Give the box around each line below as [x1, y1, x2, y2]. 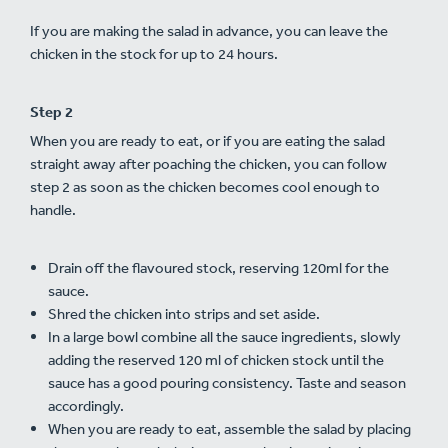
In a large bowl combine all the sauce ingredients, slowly [48, 327, 401, 347]
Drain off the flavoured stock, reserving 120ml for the [48, 258, 389, 278]
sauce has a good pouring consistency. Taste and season [48, 373, 406, 393]
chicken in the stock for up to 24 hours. [30, 44, 278, 64]
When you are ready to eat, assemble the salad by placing [48, 419, 411, 439]
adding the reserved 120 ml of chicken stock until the [48, 350, 384, 370]
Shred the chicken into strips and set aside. [48, 304, 320, 324]
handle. [30, 200, 76, 220]
